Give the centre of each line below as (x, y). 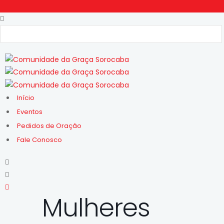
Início (26, 97)
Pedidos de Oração (49, 125)
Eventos (30, 111)
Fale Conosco (39, 139)
